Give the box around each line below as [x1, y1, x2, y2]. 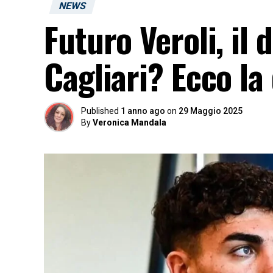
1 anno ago [121, 106, 165, 116]
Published [81, 106, 119, 116]
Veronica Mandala [93, 118, 166, 127]
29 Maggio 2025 [179, 106, 243, 116]
